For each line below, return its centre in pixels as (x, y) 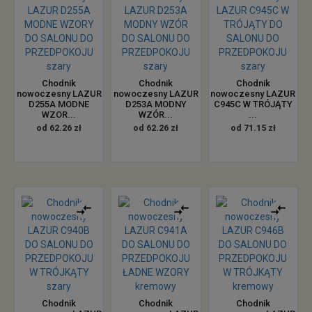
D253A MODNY (156, 104)
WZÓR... (156, 115)
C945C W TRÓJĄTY (253, 104)
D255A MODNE (59, 104)
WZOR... (59, 115)
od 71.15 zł (253, 128)
